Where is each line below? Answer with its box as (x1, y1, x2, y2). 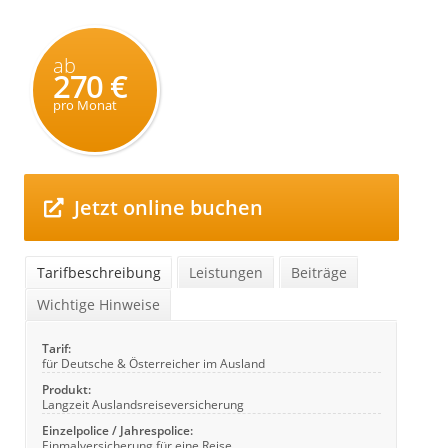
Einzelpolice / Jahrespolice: (42, 422, 193, 438)
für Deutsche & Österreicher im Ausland (42, 355, 265, 371)
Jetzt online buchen (64, 194, 263, 221)
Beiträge (291, 263, 347, 282)
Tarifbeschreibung (37, 263, 161, 282)
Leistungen (189, 263, 263, 282)
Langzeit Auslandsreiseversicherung (42, 396, 244, 412)
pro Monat (53, 97, 117, 114)
